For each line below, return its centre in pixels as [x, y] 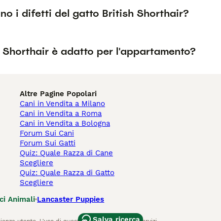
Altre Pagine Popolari [58, 94]
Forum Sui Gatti [48, 143]
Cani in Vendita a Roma [61, 113]
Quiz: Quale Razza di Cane [66, 153]
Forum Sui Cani [47, 133]
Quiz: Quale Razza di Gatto [67, 173]
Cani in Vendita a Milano [62, 104]
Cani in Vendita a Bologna [65, 123]
